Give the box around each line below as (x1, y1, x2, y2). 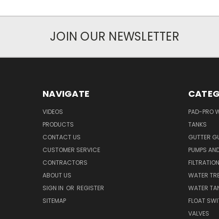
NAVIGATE (43, 87, 89, 100)
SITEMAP (43, 196, 66, 205)
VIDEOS (43, 107, 63, 116)
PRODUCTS (43, 120, 74, 129)
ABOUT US (43, 171, 71, 179)
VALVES (188, 209, 209, 218)
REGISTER (77, 183, 104, 192)
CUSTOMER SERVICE (43, 145, 100, 154)
